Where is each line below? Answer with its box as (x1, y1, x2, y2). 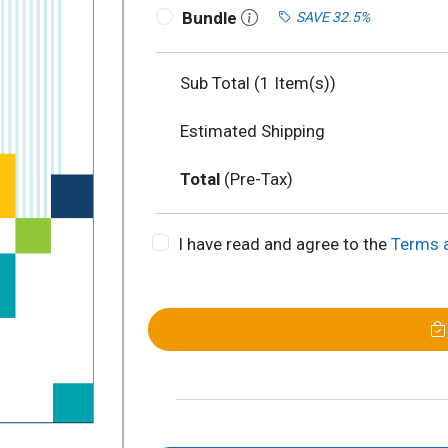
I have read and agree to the (177, 234, 391, 254)
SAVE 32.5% (295, 8, 370, 25)
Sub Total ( (180, 73, 260, 93)
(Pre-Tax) (224, 169, 293, 189)
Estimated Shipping (180, 121, 325, 141)
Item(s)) (270, 73, 336, 93)
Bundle (181, 8, 241, 28)
